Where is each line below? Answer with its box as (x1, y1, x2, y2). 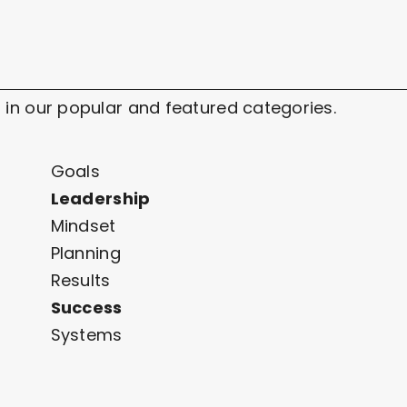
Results (50, 268, 111, 292)
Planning (50, 241, 121, 264)
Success (50, 295, 123, 319)
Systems (50, 323, 123, 346)
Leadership (50, 186, 151, 210)
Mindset (50, 213, 116, 237)
